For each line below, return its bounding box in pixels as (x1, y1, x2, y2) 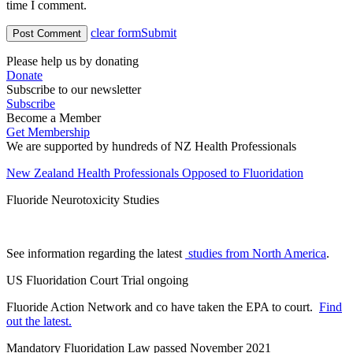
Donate (6, 69, 43, 83)
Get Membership (6, 125, 90, 139)
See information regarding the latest (6, 247, 185, 261)
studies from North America (185, 247, 326, 261)
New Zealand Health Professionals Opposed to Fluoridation (6, 166, 303, 180)
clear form (91, 26, 141, 40)
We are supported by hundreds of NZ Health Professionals (6, 139, 296, 154)
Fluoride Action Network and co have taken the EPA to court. (6, 300, 319, 314)
